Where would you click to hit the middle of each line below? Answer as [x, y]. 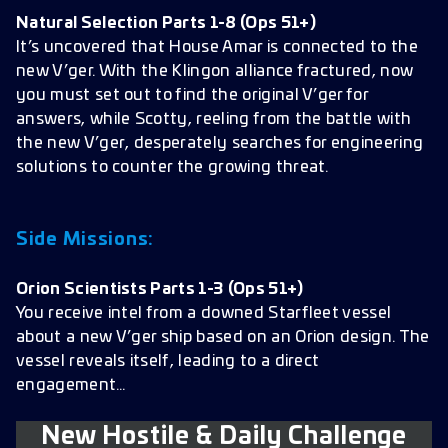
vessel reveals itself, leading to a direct [168, 361]
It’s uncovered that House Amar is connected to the [217, 47]
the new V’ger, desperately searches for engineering [220, 143]
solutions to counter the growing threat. [172, 167]
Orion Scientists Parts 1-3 [120, 289]
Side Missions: [85, 240]
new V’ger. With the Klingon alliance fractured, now [215, 71]
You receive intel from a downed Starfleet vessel [204, 313]
